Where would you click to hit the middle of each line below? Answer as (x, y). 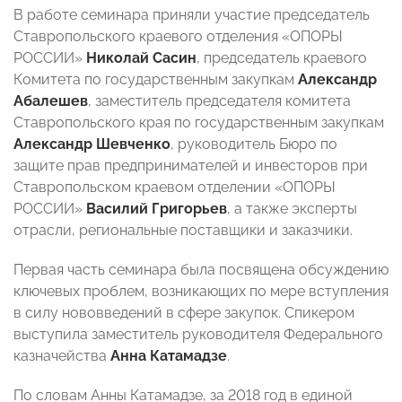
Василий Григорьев (157, 209)
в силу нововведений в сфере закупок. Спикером (184, 313)
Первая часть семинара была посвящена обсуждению (201, 270)
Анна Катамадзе (169, 356)
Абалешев (51, 101)
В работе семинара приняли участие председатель (192, 15)
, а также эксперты (292, 209)
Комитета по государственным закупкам (156, 80)
